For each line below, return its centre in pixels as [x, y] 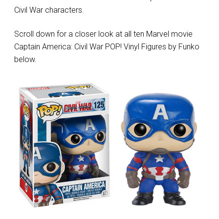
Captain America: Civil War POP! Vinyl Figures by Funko [107, 46]
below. [25, 59]
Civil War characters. [49, 10]
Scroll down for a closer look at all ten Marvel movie [103, 34]
